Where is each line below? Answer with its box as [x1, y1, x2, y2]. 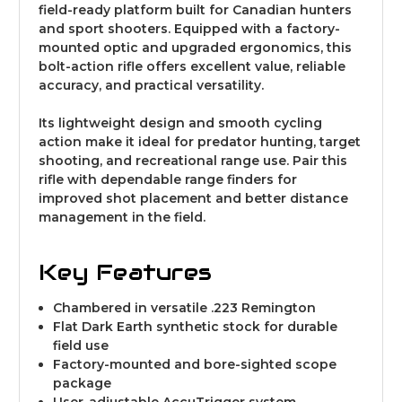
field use [53, 336, 109, 354]
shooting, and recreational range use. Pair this [39, 152, 347, 169]
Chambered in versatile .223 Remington [53, 299, 317, 316]
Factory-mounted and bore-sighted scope [53, 355, 337, 372]
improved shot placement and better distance [39, 189, 348, 206]
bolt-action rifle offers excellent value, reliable [39, 57, 345, 74]
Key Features [39, 257, 212, 286]
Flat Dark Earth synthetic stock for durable [53, 318, 338, 335]
